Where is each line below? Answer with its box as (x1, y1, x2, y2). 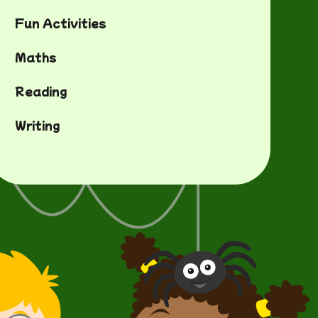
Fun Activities (14, 14, 106, 31)
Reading (14, 82, 67, 99)
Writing (14, 116, 60, 133)
